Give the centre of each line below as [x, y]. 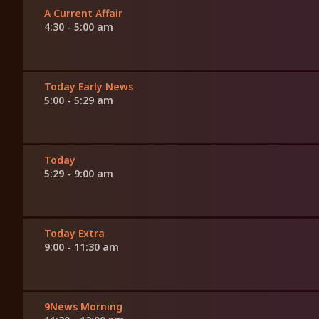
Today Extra [74, 234]
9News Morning [83, 307]
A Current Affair [83, 14]
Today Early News [89, 87]
